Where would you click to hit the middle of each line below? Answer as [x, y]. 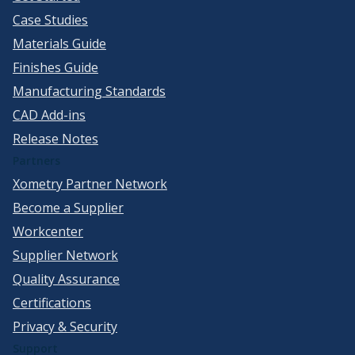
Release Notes [55, 139]
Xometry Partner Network [90, 184]
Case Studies [50, 20]
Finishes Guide [55, 68]
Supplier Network [65, 256]
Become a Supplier [68, 208]
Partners [36, 161]
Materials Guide [59, 44]
